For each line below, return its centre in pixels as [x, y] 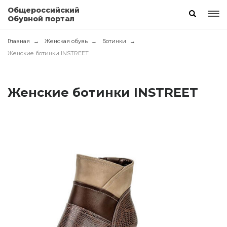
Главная [19, 41]
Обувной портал [41, 19]
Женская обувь [66, 41]
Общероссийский [44, 10]
